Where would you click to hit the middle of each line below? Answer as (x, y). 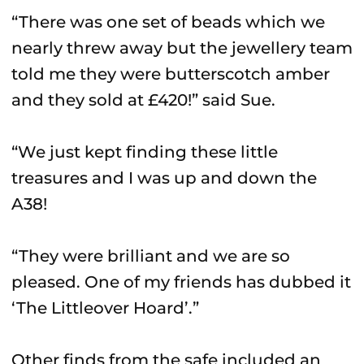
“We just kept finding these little (145, 152)
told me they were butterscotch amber (171, 74)
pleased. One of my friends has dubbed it (181, 282)
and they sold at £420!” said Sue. (143, 100)
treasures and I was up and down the (164, 178)
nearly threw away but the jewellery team (182, 48)
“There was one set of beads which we (168, 22)
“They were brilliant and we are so (151, 256)
